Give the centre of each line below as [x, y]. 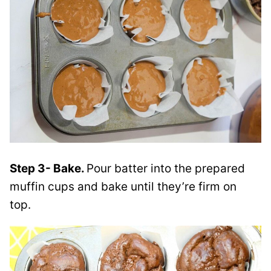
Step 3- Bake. [48, 169]
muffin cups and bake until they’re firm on [123, 187]
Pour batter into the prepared [166, 169]
